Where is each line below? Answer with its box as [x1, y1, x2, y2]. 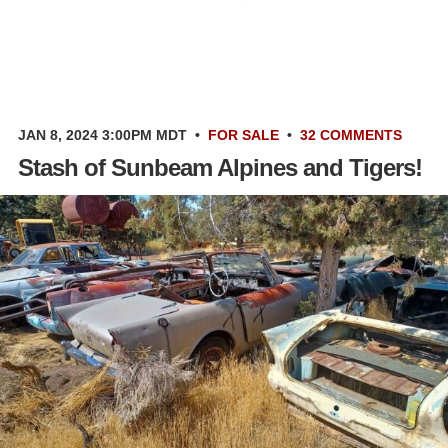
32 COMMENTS [300, 126, 402, 143]
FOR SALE [208, 126, 279, 143]
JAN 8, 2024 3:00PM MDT [18, 126, 187, 143]
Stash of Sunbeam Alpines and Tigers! [18, 153, 422, 181]
